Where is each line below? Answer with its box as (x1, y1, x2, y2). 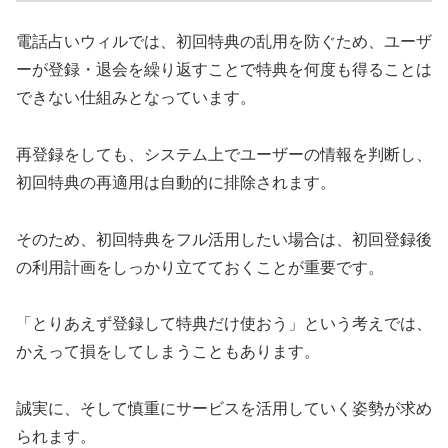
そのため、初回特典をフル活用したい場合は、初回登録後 (16, 230, 432, 248)
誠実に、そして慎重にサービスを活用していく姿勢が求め (16, 400, 432, 418)
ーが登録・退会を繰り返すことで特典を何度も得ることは (16, 61, 432, 79)
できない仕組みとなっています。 (16, 89, 256, 107)
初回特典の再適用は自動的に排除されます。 (16, 173, 336, 191)
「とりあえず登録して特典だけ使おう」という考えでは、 (16, 315, 432, 333)
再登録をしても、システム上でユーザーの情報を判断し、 (16, 145, 432, 163)
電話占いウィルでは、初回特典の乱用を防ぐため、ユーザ (16, 33, 432, 51)
